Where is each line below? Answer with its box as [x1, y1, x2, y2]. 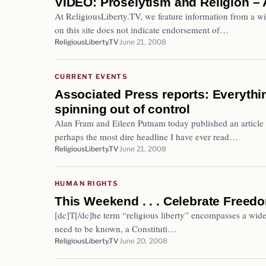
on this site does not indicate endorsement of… [55, 23, 229, 36]
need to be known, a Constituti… [55, 222, 176, 235]
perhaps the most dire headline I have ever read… [55, 130, 238, 142]
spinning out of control [55, 102, 191, 116]
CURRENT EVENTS [55, 72, 128, 81]
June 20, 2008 [119, 236, 167, 245]
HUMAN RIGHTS [55, 179, 119, 188]
